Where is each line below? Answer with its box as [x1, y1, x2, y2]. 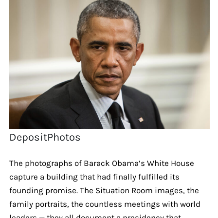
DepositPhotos [9, 130, 81, 144]
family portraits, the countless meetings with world [9, 199, 200, 209]
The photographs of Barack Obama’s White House [9, 158, 194, 168]
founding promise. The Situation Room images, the [9, 185, 199, 195]
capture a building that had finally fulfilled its [9, 171, 180, 182]
